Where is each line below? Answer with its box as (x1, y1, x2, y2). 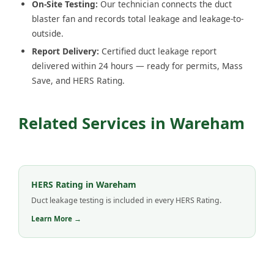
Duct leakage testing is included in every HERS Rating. (31, 195, 221, 206)
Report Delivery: (32, 45, 99, 57)
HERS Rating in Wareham (31, 179, 136, 191)
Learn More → (31, 214, 81, 224)
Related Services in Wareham (18, 113, 245, 134)
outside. (32, 28, 64, 40)
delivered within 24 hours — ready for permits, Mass (32, 60, 243, 72)
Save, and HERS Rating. (32, 75, 125, 87)
